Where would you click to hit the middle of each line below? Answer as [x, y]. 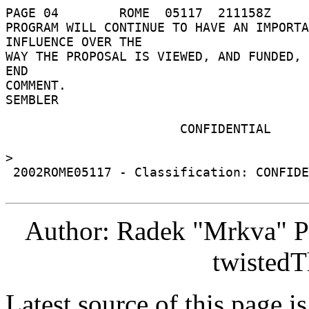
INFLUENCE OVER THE [78, 41]
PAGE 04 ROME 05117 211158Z [142, 12]
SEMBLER [36, 99]
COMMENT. [40, 85]
